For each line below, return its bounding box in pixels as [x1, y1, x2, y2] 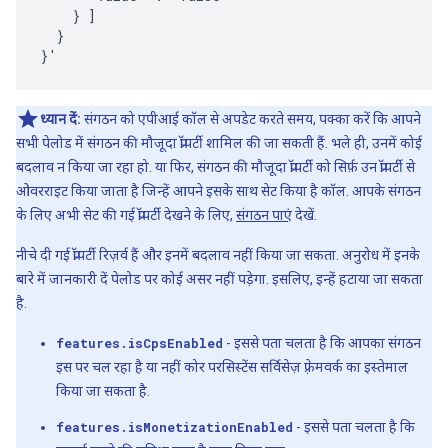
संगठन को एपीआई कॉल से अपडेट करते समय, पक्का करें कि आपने [81, 111, 421, 127]
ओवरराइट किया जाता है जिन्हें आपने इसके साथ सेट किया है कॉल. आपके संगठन [16, 183, 421, 199]
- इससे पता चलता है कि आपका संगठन [223, 335, 421, 351]
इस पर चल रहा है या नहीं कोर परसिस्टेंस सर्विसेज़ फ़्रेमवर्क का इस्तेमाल [56, 359, 408, 375]
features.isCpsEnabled [56, 335, 223, 351]
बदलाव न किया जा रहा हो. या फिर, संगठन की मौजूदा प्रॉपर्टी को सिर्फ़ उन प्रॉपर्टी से [16, 159, 415, 175]
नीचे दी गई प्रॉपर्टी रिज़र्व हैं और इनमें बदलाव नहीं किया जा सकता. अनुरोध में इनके [16, 247, 420, 263]
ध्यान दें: [40, 111, 81, 127]
